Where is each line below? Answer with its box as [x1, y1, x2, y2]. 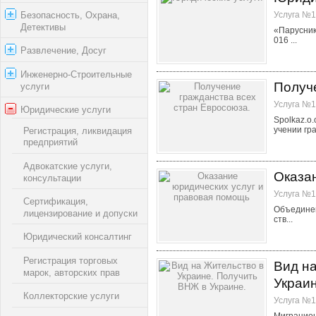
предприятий [23, 136, 78, 147]
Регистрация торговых [23, 255, 118, 266]
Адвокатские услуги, [23, 160, 112, 171]
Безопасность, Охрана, [20, 9, 120, 20]
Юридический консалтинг [23, 231, 132, 242]
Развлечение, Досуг [20, 44, 107, 56]
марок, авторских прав [23, 267, 120, 278]
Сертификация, [23, 195, 88, 207]
